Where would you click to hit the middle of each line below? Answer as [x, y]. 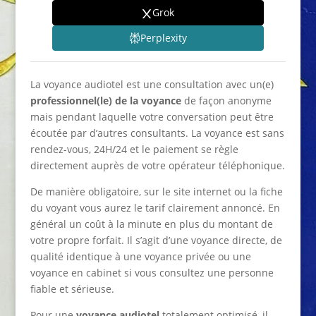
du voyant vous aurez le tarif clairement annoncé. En [155, 207]
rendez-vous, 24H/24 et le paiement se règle [134, 149]
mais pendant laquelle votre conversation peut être [152, 116]
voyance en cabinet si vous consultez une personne [152, 272]
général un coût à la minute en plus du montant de [151, 224]
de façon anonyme [226, 100]
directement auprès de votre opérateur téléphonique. [157, 165]
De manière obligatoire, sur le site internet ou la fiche [156, 191]
